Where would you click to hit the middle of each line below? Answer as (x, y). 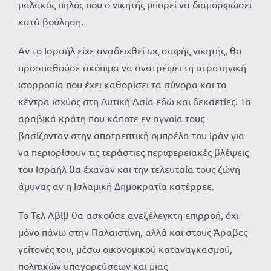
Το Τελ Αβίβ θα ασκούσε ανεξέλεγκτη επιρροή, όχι (128, 215)
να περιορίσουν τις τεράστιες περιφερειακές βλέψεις (133, 152)
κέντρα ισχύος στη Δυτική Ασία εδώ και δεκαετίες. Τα (135, 101)
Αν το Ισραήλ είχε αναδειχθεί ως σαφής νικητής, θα (130, 51)
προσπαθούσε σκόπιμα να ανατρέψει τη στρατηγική (132, 67)
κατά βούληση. (51, 21)
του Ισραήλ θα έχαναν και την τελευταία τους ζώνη (129, 169)
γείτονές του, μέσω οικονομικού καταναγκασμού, (125, 249)
